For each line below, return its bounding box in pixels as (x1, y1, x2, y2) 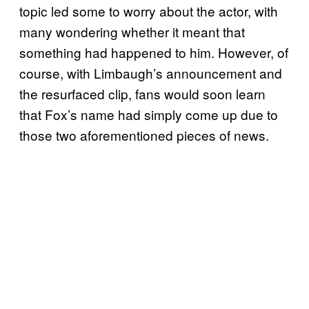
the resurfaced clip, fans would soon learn (19, 83, 266, 103)
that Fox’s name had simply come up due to (19, 104, 278, 123)
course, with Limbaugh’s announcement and (19, 63, 282, 82)
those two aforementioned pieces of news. (19, 125, 269, 144)
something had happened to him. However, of (19, 42, 288, 61)
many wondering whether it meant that (19, 21, 245, 41)
